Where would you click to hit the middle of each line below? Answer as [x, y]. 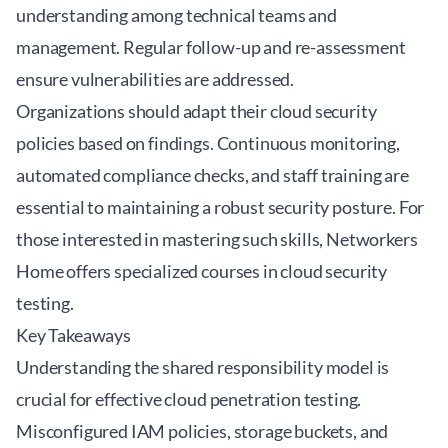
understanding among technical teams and [176, 15]
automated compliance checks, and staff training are [212, 175]
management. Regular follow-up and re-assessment [211, 47]
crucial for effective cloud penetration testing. [189, 399]
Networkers [372, 239]
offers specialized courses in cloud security [225, 271]
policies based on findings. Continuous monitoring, [208, 143]
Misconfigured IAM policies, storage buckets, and [202, 431]
